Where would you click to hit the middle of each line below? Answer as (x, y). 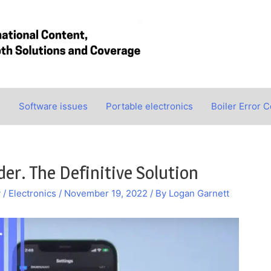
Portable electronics (149, 106)
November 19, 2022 (106, 193)
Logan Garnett (199, 193)
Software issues (53, 106)
